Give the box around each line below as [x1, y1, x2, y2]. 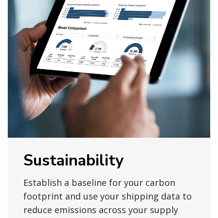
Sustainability [23, 150, 124, 171]
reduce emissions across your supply [23, 204, 178, 216]
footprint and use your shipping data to [23, 190, 192, 202]
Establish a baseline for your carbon [23, 177, 175, 189]
